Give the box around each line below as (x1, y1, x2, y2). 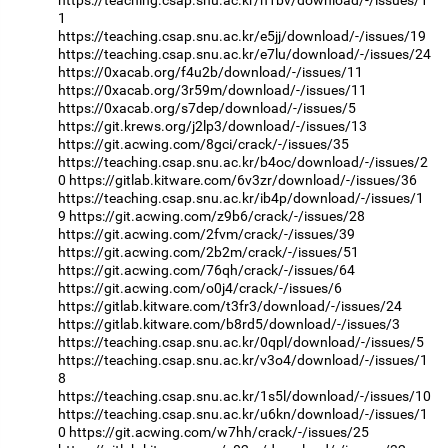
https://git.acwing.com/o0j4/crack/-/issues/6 (58, 280, 342, 297)
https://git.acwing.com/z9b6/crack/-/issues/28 (69, 208, 365, 225)
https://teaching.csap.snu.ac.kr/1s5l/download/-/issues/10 (58, 388, 431, 405)
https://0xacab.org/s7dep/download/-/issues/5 (58, 100, 356, 117)
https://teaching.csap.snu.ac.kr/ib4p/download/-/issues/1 (58, 190, 424, 207)
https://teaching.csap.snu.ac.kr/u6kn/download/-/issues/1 (58, 406, 428, 423)
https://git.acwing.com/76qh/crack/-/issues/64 (58, 262, 355, 279)
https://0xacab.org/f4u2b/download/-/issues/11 (58, 64, 363, 81)
